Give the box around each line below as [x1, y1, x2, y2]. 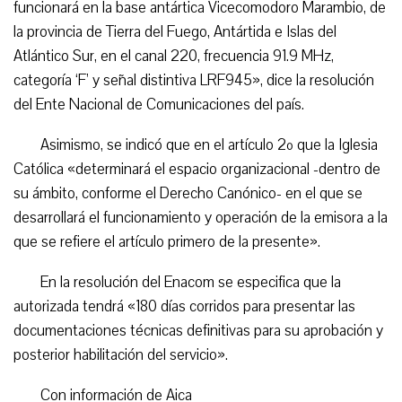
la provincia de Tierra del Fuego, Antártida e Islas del [13, 22, 336, 42]
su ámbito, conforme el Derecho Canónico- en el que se [13, 183, 363, 204]
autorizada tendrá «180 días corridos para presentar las [13, 296, 355, 317]
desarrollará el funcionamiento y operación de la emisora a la [13, 207, 388, 228]
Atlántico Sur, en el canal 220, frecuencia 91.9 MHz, [13, 46, 334, 66]
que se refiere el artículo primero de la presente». [13, 232, 320, 252]
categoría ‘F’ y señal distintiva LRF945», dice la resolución [13, 70, 374, 91]
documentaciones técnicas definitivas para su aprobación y [13, 320, 383, 341]
